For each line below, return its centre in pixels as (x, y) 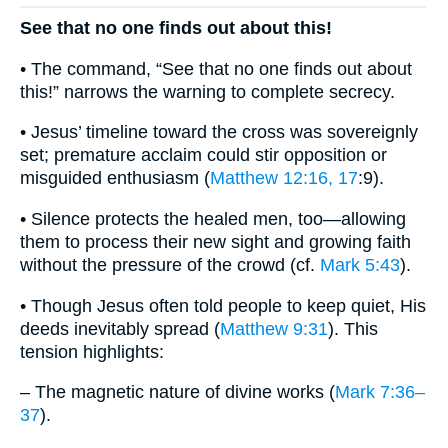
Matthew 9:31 (274, 328)
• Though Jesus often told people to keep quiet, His (223, 305)
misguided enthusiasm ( (115, 178)
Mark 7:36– (380, 392)
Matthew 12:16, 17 (284, 178)
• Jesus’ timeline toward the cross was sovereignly (219, 132)
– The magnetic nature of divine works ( (177, 392)
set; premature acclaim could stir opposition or (203, 155)
